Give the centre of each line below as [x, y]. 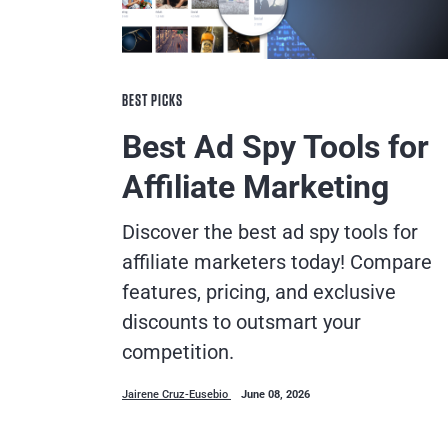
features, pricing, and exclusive [259, 291]
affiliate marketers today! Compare [277, 261]
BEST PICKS [152, 100]
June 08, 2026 [275, 394]
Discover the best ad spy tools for [270, 231]
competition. [178, 351]
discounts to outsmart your [241, 321]
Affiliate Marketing [255, 186]
